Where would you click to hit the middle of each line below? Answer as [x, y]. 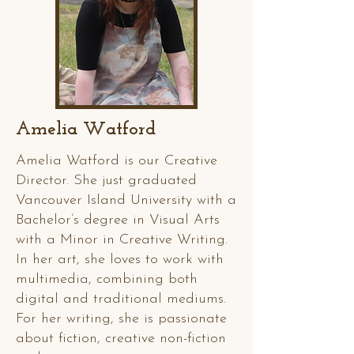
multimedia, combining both [107, 279]
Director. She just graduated [106, 181]
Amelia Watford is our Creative [117, 161]
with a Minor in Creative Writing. [122, 240]
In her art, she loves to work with [120, 260]
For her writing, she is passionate [121, 319]
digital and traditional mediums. [121, 299]
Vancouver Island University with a [126, 200]
